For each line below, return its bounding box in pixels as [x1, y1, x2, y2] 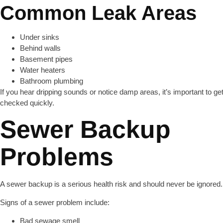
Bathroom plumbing [20, 77, 83, 85]
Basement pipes [20, 55, 73, 63]
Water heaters [20, 66, 65, 74]
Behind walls [20, 44, 61, 52]
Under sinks [20, 33, 59, 41]
